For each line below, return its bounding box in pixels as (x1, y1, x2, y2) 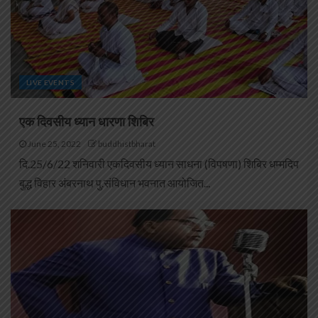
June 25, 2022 (26, 138, 81, 149)
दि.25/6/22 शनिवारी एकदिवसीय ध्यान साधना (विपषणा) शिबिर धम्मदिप (19, 157, 299, 170)
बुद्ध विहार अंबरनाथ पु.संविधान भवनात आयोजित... (19, 176, 210, 190)
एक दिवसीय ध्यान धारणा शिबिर (19, 114, 154, 129)
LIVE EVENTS (26, 78, 75, 87)
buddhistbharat (98, 138, 155, 149)
